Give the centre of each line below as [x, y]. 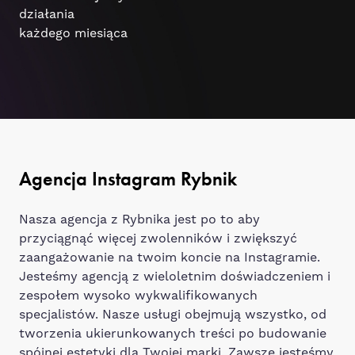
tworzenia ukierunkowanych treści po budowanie [173, 333]
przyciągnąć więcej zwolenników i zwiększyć [158, 238]
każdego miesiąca [73, 33]
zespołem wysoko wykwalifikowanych [138, 295]
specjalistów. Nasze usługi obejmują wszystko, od [173, 314]
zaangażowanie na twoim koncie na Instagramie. [170, 257]
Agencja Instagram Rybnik [128, 178]
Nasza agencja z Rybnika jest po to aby [139, 219]
